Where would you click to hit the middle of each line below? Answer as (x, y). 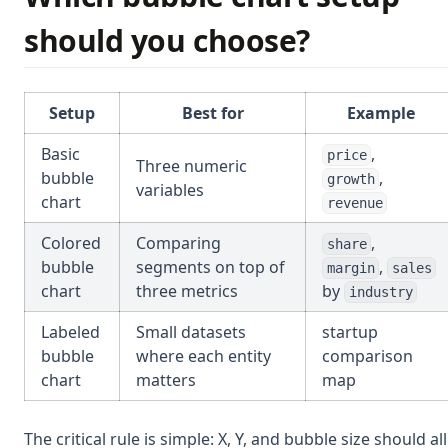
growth (350, 178)
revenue (354, 202)
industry (380, 291)
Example (380, 112)
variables (170, 189)
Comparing (178, 242)
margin (350, 267)
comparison (367, 355)
